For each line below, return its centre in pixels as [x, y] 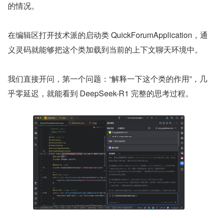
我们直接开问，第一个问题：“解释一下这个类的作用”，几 [108, 78]
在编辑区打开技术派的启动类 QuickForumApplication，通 [108, 35]
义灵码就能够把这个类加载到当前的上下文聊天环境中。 [105, 49]
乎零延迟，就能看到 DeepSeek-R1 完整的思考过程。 [100, 93]
